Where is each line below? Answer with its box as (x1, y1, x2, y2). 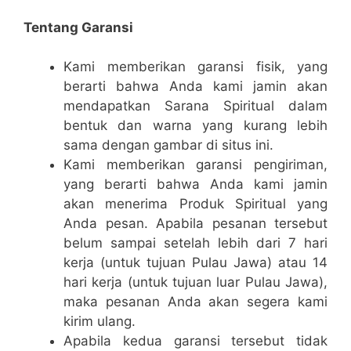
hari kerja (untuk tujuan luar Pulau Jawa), (63, 274, 327, 290)
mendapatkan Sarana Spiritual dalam (63, 98, 327, 114)
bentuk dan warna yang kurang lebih (63, 118, 327, 133)
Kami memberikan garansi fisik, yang (63, 59, 327, 74)
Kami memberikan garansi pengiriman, (63, 157, 327, 172)
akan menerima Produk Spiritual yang (63, 196, 327, 212)
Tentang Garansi (24, 19, 133, 35)
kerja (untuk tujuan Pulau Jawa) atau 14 (63, 255, 327, 270)
